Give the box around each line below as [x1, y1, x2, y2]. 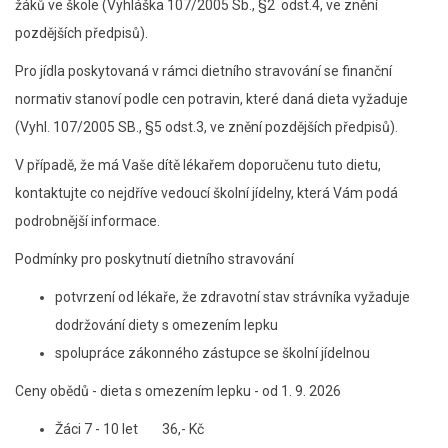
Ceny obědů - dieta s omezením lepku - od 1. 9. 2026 [15, 383, 341, 399]
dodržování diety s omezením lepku [55, 317, 278, 333]
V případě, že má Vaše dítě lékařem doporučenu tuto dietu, [15, 157, 381, 173]
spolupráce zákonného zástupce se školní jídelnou [55, 345, 370, 361]
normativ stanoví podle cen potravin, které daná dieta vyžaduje [15, 91, 408, 107]
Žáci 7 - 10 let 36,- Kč [55, 421, 204, 437]
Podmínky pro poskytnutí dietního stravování [15, 251, 294, 267]
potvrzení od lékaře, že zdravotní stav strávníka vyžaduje [55, 289, 410, 305]
